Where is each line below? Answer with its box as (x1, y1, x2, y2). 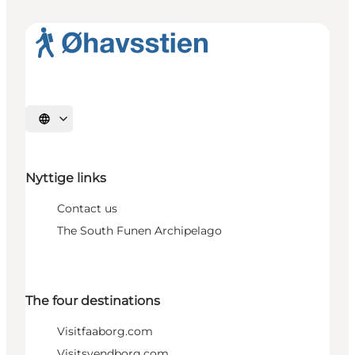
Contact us (57, 200, 117, 216)
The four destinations (25, 292, 160, 308)
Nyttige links (25, 170, 106, 185)
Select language (43, 118, 116, 130)
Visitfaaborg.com (57, 323, 153, 338)
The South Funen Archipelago (57, 223, 222, 238)
